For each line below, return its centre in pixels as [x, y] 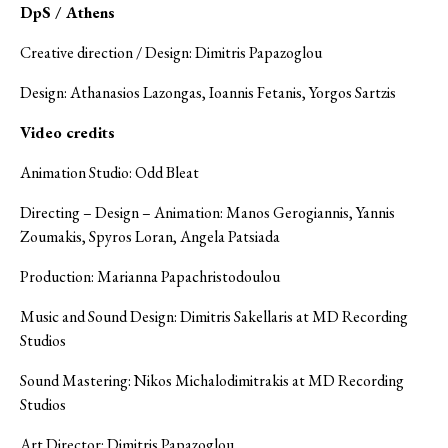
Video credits [67, 133]
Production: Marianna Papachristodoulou [150, 277]
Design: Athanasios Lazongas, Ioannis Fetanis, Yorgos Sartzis [208, 93]
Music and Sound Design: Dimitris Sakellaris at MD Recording [214, 317]
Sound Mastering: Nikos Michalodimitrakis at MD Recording [212, 381]
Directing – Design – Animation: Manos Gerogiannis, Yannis [207, 213]
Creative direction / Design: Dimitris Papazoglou [171, 53]
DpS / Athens [67, 13]
